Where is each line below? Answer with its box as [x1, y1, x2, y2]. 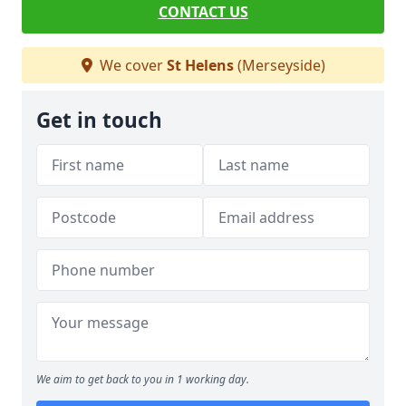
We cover [95, 55, 167, 76]
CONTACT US [158, 2, 248, 23]
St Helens [166, 55, 234, 76]
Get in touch [36, 106, 162, 135]
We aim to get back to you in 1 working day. [36, 372, 249, 388]
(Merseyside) [233, 55, 325, 76]
